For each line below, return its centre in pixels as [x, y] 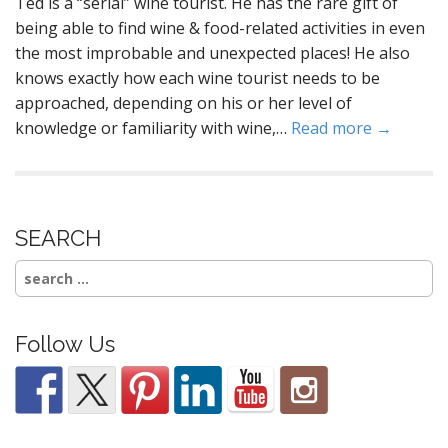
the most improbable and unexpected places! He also [212, 53]
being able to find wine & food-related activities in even [220, 28]
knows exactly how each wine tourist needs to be [197, 78]
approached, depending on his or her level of [183, 103]
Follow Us [65, 344]
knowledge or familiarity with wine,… [153, 128]
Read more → [341, 128]
